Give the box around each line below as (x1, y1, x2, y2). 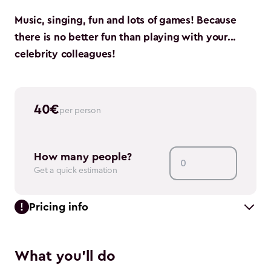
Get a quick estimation (34, 166, 117, 175)
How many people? (34, 151, 132, 162)
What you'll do (15, 249, 116, 264)
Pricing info (29, 201, 88, 212)
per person (59, 106, 101, 115)
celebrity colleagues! (15, 48, 116, 59)
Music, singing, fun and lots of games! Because (15, 15, 237, 25)
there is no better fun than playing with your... (15, 31, 236, 42)
